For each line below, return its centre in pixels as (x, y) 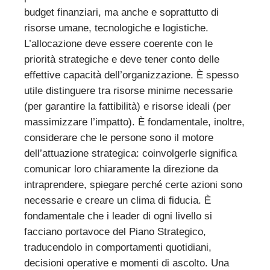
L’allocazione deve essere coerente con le (118, 44)
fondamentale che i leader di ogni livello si (118, 216)
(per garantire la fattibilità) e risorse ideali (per (127, 107)
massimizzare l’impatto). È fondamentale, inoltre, (134, 122)
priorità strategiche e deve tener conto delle (121, 60)
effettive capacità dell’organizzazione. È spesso (131, 75)
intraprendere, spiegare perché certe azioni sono (133, 185)
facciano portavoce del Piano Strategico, (115, 232)
